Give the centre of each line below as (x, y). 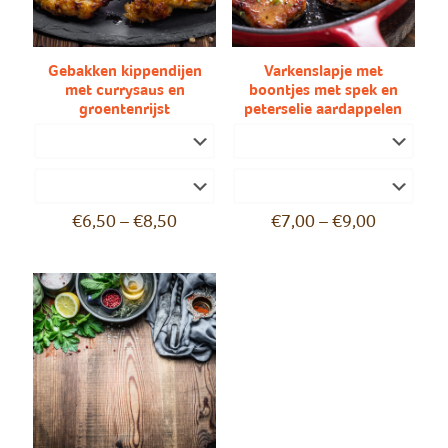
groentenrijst (125, 108)
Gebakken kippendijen (124, 70)
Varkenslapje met (323, 70)
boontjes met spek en (323, 89)
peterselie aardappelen (323, 108)
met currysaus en (124, 89)
